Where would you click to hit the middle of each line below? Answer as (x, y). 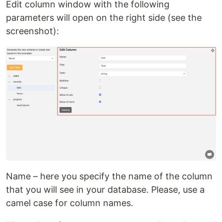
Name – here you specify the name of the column (109, 176)
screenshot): (32, 31)
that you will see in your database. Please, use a (105, 190)
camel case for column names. (70, 203)
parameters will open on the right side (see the (104, 17)
